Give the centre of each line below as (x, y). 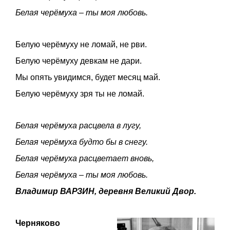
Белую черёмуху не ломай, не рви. (81, 44)
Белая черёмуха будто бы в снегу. (82, 142)
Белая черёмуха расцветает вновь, (85, 158)
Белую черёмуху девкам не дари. (79, 61)
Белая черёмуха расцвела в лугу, (78, 125)
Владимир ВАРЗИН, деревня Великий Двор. (106, 191)
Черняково (38, 223)
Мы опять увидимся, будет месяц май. (88, 77)
